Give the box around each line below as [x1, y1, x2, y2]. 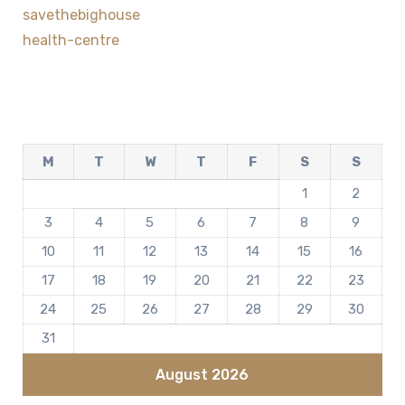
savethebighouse [22, 6, 140, 24]
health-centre [22, 32, 119, 50]
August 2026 [155, 366, 250, 384]
